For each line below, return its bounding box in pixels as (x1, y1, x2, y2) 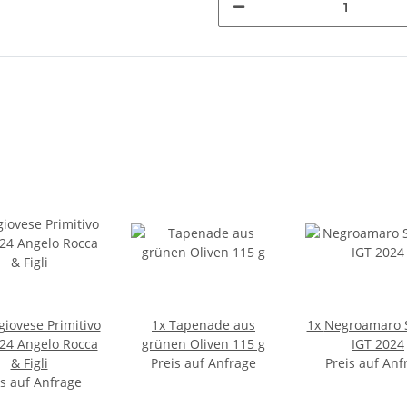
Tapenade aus (169, 316, 255, 333)
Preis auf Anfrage (151, 354, 256, 372)
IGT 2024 (352, 335, 404, 352)
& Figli (10, 354, 48, 372)
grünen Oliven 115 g (142, 335, 265, 352)
